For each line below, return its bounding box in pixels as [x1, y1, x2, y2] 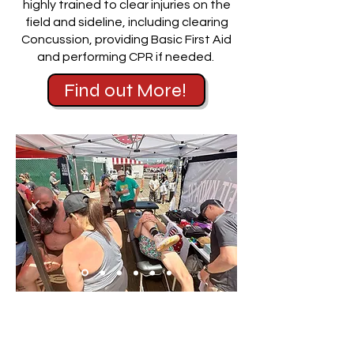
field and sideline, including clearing [24, 16, 228, 28]
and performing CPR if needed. [36, 51, 217, 63]
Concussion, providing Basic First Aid [21, 33, 232, 46]
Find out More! [63, 78, 186, 102]
